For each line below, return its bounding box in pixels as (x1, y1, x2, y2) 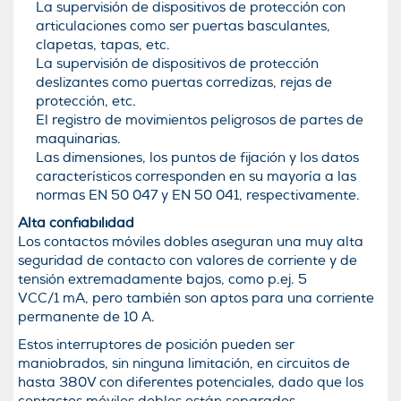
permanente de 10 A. (18, 309, 155, 326)
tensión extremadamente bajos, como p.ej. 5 (18, 271, 307, 288)
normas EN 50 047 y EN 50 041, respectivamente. (36, 187, 360, 204)
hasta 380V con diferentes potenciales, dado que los (18, 374, 363, 391)
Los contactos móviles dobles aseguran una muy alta (18, 234, 363, 251)
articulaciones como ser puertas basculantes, (36, 18, 330, 35)
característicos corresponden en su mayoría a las (36, 168, 356, 185)
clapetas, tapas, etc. (36, 37, 170, 54)
